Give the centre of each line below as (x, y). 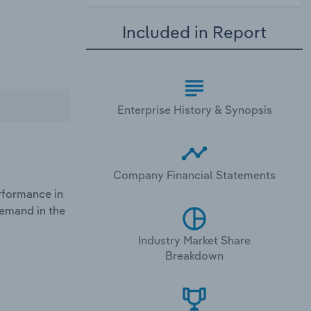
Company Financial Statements (194, 175)
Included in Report (194, 32)
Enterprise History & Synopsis (194, 109)
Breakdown (194, 255)
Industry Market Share (194, 240)
